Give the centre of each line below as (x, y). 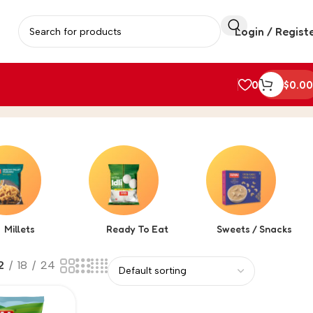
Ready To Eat (137, 229)
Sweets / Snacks (254, 229)
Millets (20, 229)
